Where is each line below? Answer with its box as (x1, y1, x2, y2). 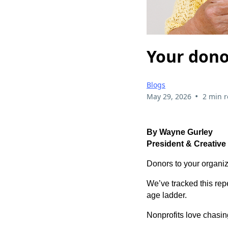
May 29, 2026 (147, 91, 191, 101)
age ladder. (147, 190, 187, 199)
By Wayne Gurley (147, 127, 213, 136)
